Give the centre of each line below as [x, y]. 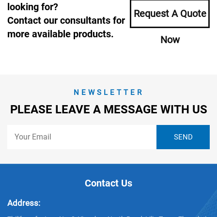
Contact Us [108, 183]
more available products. [61, 34]
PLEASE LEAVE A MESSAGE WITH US [108, 110]
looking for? [33, 7]
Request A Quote [170, 14]
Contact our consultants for [66, 21]
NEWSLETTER [108, 93]
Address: [24, 203]
